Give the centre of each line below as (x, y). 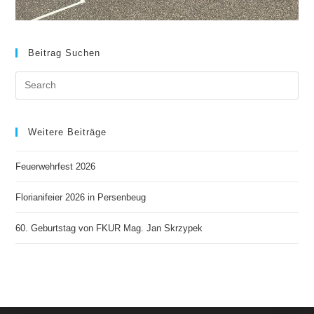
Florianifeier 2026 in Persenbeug (81, 197)
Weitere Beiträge (68, 132)
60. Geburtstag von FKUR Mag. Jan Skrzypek (109, 228)
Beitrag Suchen (64, 53)
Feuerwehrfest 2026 (56, 166)
